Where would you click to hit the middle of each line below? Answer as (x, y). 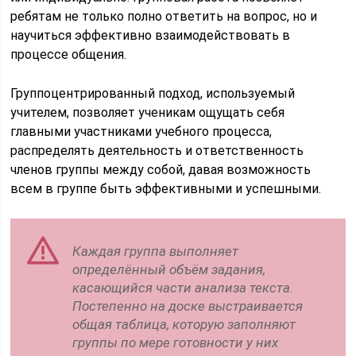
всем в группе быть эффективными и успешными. (166, 189)
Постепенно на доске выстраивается (188, 306)
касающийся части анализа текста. (183, 288)
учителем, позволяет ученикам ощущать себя (148, 112)
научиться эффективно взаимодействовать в (151, 35)
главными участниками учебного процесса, (141, 132)
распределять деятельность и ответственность (157, 151)
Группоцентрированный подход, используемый (153, 93)
